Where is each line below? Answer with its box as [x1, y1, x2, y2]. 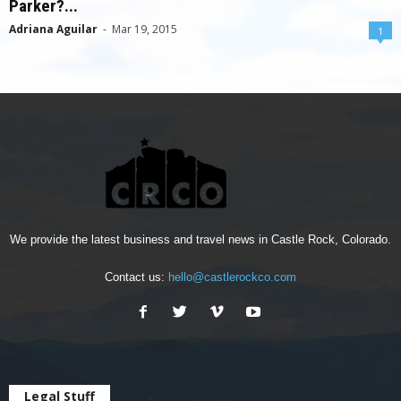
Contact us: [105, 270, 168, 285]
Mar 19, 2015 [112, 21, 177, 38]
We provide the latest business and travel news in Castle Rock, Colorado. [10, 233, 391, 247]
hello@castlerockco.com [168, 270, 296, 285]
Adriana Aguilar [9, 21, 98, 38]
